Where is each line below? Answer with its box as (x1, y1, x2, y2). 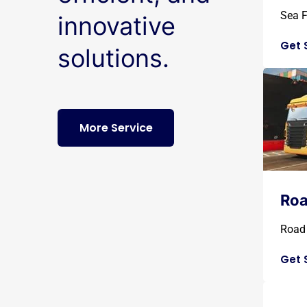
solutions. (58, 43, 169, 73)
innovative (58, 11, 175, 41)
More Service (79, 119, 153, 136)
